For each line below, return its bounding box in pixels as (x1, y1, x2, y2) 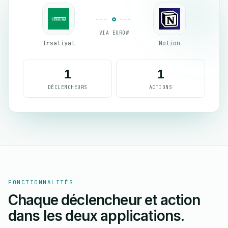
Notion (159, 39, 180, 47)
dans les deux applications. (8, 207, 185, 224)
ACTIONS (149, 84, 173, 91)
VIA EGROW (99, 29, 129, 36)
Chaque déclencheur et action (8, 191, 201, 209)
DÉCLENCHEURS (47, 84, 88, 91)
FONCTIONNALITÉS (8, 179, 74, 186)
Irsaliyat (42, 39, 75, 47)
